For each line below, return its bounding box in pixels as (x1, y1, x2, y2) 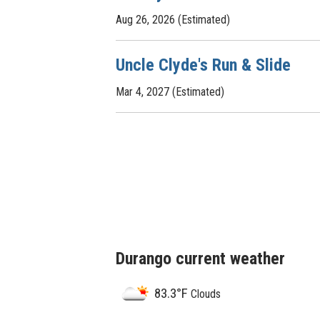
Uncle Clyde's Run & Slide (116, 55, 291, 75)
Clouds (188, 287, 221, 301)
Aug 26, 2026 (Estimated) (116, 13, 230, 26)
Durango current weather (116, 249, 285, 269)
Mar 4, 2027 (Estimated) (116, 85, 224, 99)
